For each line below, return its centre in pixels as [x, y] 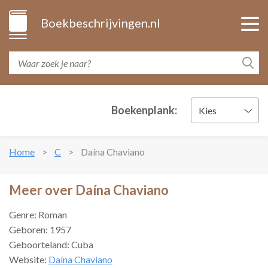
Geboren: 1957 [40, 229]
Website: [29, 259]
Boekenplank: [144, 110]
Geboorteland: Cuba [51, 244]
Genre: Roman [38, 214]
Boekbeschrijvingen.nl [100, 23]
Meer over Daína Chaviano [89, 190]
